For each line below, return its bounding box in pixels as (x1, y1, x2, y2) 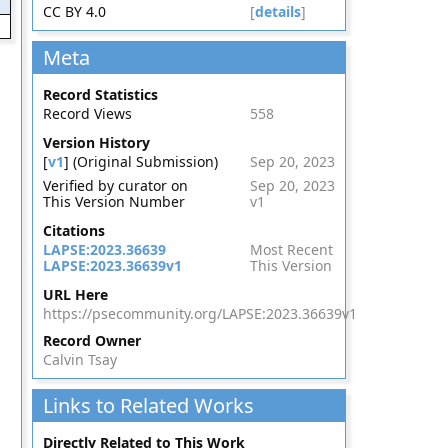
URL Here (42, 285, 108, 304)
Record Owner (42, 331, 141, 350)
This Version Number (42, 192, 185, 211)
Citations (42, 221, 105, 240)
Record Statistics (42, 85, 158, 104)
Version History (42, 133, 150, 152)
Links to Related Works (42, 392, 254, 419)
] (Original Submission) (63, 152, 218, 171)
